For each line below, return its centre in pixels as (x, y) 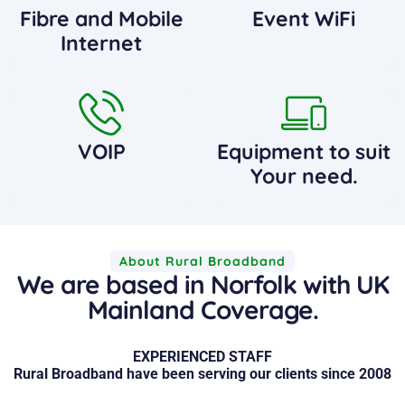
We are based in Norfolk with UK (202, 284)
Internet (101, 42)
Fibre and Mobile (101, 18)
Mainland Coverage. (202, 309)
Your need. (304, 175)
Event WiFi (304, 18)
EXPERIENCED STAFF (202, 356)
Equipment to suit (304, 151)
